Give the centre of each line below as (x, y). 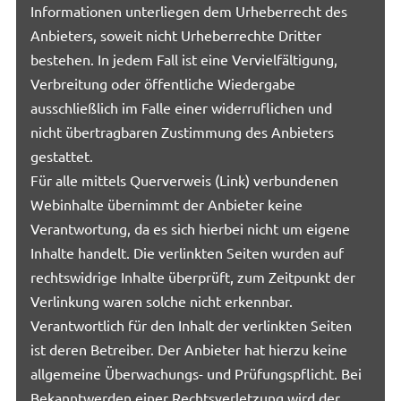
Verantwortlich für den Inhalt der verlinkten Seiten (192, 324)
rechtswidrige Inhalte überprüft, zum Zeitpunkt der (193, 276)
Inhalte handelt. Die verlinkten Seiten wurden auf (188, 252)
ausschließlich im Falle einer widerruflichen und (182, 107)
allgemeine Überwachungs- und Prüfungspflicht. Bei (196, 373)
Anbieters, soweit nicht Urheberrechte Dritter (176, 34)
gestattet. (62, 155)
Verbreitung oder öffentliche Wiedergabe (163, 83)
